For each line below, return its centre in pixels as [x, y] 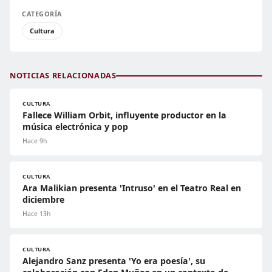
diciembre [43, 200]
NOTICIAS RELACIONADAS [63, 76]
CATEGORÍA [42, 14]
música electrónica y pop [75, 127]
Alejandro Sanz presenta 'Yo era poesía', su [114, 261]
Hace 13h [36, 214]
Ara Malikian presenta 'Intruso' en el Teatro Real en [132, 188]
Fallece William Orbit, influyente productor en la [124, 115]
